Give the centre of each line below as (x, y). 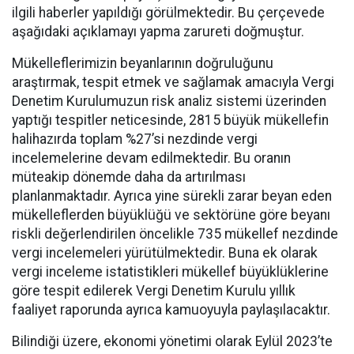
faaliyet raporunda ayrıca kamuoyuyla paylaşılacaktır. (171, 310)
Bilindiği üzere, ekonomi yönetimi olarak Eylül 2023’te (172, 341)
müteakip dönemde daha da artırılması (129, 177)
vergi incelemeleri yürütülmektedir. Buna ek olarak (165, 253)
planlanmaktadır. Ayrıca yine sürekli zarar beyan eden (172, 196)
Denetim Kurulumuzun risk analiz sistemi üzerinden (169, 101)
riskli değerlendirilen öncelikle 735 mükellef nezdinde (175, 234)
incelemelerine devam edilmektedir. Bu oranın (151, 158)
